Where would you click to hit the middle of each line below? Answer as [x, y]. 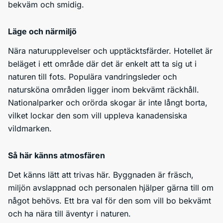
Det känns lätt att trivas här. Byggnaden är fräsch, [101, 175]
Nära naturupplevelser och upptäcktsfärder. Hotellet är [110, 51]
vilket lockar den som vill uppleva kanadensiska [98, 115]
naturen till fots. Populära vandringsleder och [92, 77]
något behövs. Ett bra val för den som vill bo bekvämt [110, 201]
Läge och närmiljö [42, 31]
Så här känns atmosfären [56, 155]
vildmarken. [30, 128]
